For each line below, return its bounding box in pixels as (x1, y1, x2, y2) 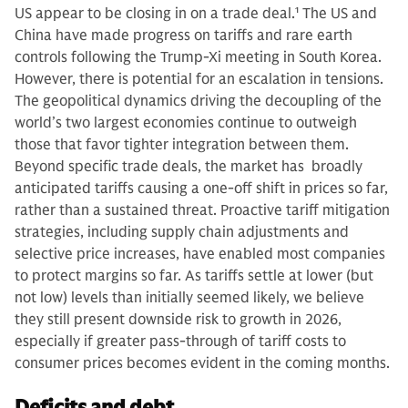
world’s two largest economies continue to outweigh (15, 113, 357, 132)
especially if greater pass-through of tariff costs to (15, 331, 346, 351)
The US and (299, 4, 377, 23)
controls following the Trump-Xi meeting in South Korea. (15, 47, 382, 66)
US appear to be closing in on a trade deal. (15, 4, 295, 23)
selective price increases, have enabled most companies (15, 244, 385, 263)
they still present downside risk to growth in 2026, (15, 310, 342, 329)
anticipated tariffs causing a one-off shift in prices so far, (15, 178, 388, 198)
